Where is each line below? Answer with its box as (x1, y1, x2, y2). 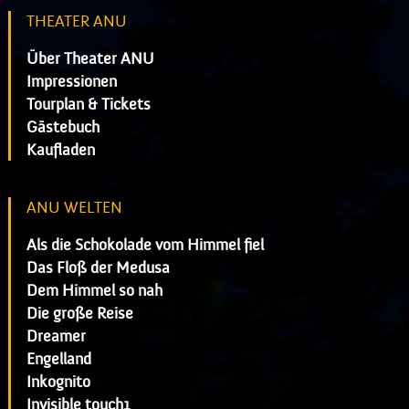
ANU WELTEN (26, 197, 122, 217)
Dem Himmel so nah (26, 280, 163, 300)
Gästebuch (26, 117, 100, 137)
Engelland (26, 349, 91, 369)
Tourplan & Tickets (26, 94, 151, 114)
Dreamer (26, 326, 86, 346)
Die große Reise (26, 303, 133, 323)
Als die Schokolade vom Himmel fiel (26, 235, 264, 255)
